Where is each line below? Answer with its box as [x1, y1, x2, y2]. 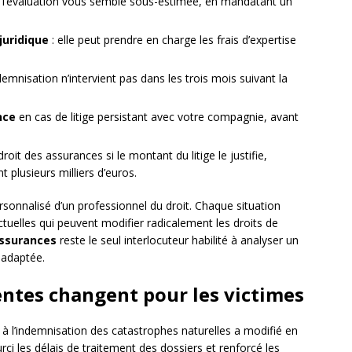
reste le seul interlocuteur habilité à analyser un [57, 233, 299, 248]
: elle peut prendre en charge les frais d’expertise [49, 32, 296, 48]
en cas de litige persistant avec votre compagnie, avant [16, 109, 299, 125]
